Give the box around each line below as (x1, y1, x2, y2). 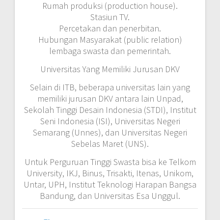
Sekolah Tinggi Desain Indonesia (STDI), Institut (24, 104, 196, 115)
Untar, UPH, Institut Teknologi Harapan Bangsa (24, 178, 196, 190)
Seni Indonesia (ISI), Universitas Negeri (40, 115, 180, 127)
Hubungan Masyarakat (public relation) (38, 33, 182, 45)
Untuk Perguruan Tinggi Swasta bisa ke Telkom (24, 156, 196, 167)
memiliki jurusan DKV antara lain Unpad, (37, 92, 183, 104)
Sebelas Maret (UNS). (71, 137, 149, 149)
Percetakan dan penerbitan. (59, 22, 161, 34)
